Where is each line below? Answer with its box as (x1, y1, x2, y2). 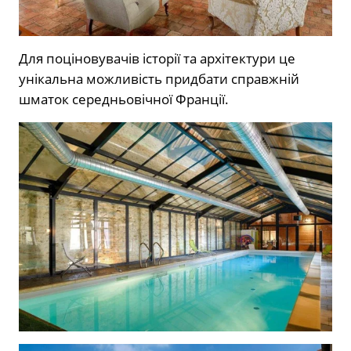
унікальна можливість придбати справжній (19, 69, 299, 88)
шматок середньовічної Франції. (19, 89, 229, 108)
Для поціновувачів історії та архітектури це (19, 49, 295, 67)
